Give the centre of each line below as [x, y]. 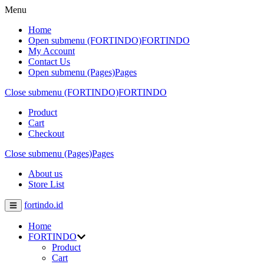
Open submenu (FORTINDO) [85, 40]
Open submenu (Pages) [72, 72]
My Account [52, 51]
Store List [46, 184]
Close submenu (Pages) [48, 154]
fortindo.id [44, 205]
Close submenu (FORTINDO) [62, 92]
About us [45, 174]
